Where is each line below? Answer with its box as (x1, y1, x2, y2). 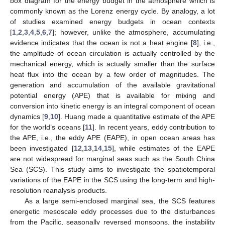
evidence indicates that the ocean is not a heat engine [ (10, 38, 193, 47)
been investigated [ (10, 144, 74, 152)
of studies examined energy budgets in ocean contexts (10, 17, 215, 26)
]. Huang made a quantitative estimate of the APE (58, 112, 215, 121)
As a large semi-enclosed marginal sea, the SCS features (24, 196, 215, 205)
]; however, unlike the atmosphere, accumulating (52, 28, 215, 36)
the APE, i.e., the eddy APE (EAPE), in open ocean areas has (10, 133, 215, 142)
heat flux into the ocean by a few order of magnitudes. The (10, 70, 215, 78)
